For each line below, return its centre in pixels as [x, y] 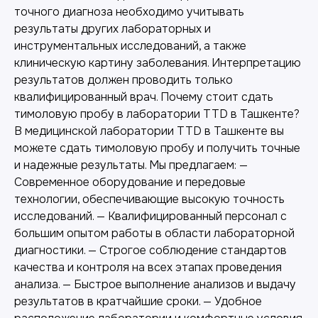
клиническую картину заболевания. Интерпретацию [158, 62]
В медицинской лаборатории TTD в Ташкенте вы [149, 131]
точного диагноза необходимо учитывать [129, 11]
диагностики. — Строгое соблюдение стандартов [150, 250]
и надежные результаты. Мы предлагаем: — [131, 165]
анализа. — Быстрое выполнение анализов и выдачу [155, 284]
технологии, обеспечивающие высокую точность [149, 199]
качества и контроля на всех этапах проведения [148, 267]
